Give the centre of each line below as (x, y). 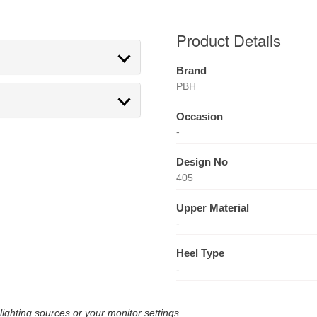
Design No (202, 162)
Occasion (199, 116)
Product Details (228, 40)
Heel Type (200, 253)
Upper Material (212, 207)
